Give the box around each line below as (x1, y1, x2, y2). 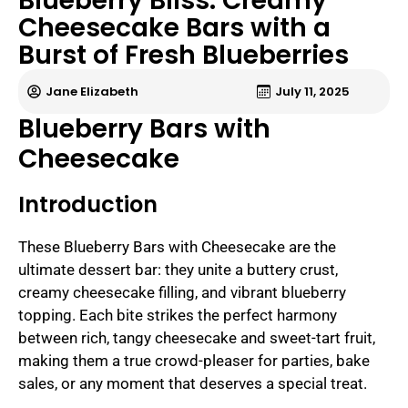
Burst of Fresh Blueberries (18, 36, 349, 73)
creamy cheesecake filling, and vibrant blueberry (18, 282, 346, 301)
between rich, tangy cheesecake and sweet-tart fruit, (18, 328, 375, 347)
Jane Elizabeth (46, 82, 138, 100)
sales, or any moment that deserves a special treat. (18, 373, 367, 393)
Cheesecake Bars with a (18, 9, 331, 46)
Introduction (18, 189, 158, 219)
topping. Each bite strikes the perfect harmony (18, 305, 337, 324)
